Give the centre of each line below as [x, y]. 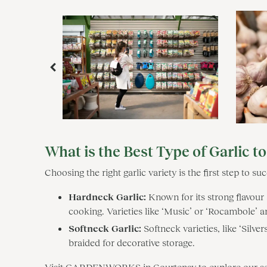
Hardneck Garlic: [107, 196]
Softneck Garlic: [105, 228]
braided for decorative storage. [132, 242]
